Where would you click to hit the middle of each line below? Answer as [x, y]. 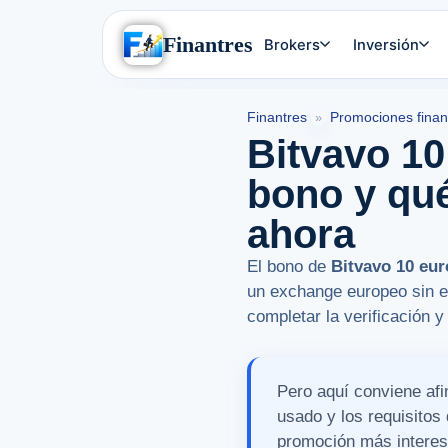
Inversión [385, 44]
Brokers [292, 44]
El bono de [289, 267]
